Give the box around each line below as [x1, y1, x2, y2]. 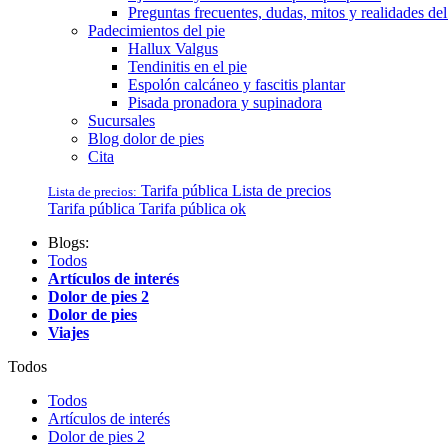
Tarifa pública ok [139, 200, 246, 217]
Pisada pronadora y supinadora [128, 94, 322, 111]
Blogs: [48, 234, 89, 251]
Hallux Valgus [128, 40, 218, 57]
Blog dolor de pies [88, 130, 204, 147]
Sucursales [88, 112, 155, 129]
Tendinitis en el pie [128, 58, 247, 75]
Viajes [48, 324, 89, 341]
